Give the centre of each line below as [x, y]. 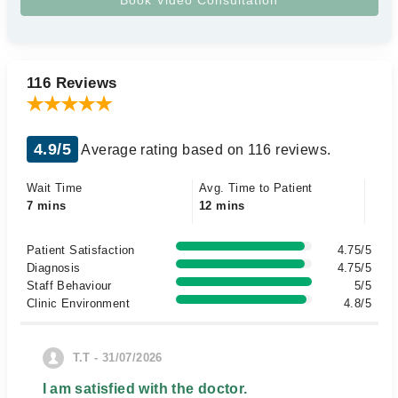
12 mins [222, 206]
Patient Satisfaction [81, 250]
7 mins [47, 206]
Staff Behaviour [69, 286]
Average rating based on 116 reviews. [204, 150]
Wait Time [55, 188]
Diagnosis [54, 268]
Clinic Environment [79, 303]
